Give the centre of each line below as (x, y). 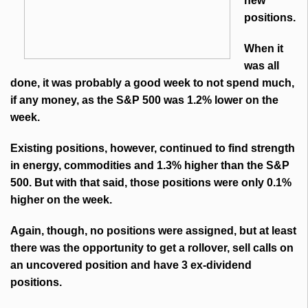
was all (262, 66)
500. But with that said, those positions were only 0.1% (151, 183)
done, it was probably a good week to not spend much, (152, 83)
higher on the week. (61, 200)
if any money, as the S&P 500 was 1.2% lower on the (144, 100)
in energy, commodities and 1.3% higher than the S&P (150, 166)
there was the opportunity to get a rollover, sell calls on (152, 248)
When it (264, 49)
